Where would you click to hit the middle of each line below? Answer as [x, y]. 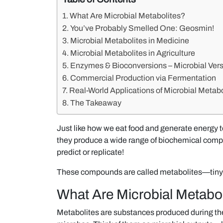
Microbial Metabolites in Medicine [130, 40]
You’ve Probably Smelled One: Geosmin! [142, 28]
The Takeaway [96, 103]
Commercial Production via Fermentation [143, 78]
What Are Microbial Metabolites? [128, 15]
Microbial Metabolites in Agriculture [133, 53]
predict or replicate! [90, 152]
